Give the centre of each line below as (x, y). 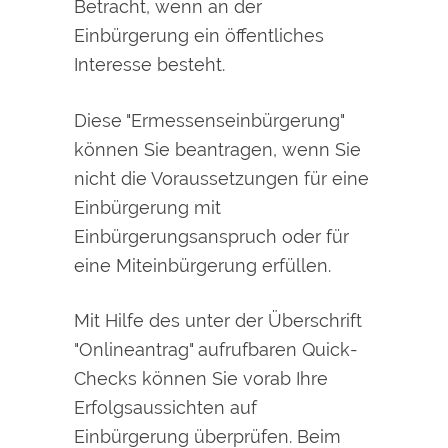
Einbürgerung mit (147, 207)
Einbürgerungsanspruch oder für (211, 236)
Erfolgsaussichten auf (165, 408)
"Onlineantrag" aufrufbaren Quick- (216, 350)
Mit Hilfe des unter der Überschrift (218, 321)
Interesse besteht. (149, 65)
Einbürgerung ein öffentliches (199, 36)
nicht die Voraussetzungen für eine (221, 178)
